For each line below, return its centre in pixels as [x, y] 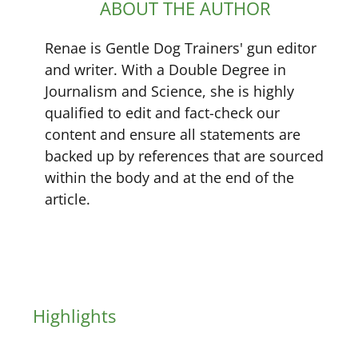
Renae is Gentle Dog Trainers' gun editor [181, 48]
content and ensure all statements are [173, 134]
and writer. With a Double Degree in [165, 69]
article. [68, 199]
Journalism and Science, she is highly [169, 91]
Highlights [74, 315]
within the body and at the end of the [169, 177]
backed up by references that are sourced [184, 155]
